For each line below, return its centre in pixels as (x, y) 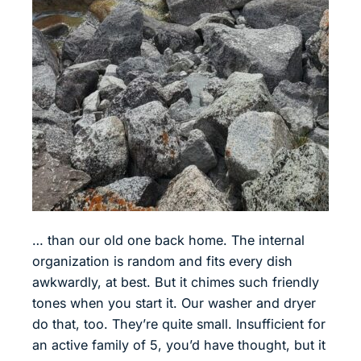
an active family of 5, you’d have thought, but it (179, 344)
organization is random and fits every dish (162, 261)
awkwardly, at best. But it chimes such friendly (176, 282)
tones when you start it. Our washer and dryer (174, 303)
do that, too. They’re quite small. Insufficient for (179, 324)
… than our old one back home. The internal (168, 240)
